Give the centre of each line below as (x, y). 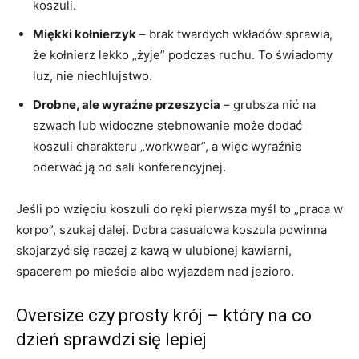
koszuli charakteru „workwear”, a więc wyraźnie (167, 147)
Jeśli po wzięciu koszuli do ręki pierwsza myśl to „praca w (179, 209)
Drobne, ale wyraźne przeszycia (127, 105)
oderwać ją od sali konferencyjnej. (129, 167)
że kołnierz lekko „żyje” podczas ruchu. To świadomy (183, 55)
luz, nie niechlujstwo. (93, 76)
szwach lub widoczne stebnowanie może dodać (167, 126)
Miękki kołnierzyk (85, 34)
